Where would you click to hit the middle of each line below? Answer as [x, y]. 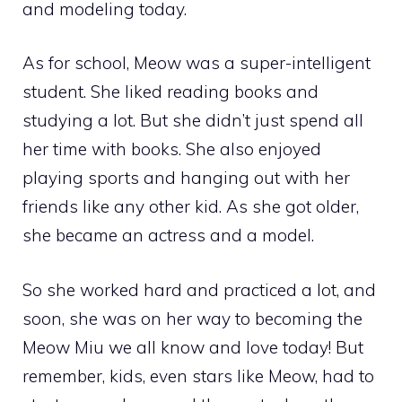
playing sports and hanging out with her [186, 178]
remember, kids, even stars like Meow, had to [198, 376]
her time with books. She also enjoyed [172, 149]
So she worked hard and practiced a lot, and [199, 289]
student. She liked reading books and [170, 92]
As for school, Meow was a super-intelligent [197, 63]
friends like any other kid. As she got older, [191, 207]
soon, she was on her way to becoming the [192, 318]
